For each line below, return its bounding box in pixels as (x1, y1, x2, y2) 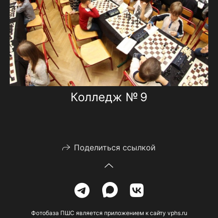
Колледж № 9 (71, 90, 147, 105)
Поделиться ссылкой (74, 143, 156, 153)
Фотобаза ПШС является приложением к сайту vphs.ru (31, 209, 187, 217)
